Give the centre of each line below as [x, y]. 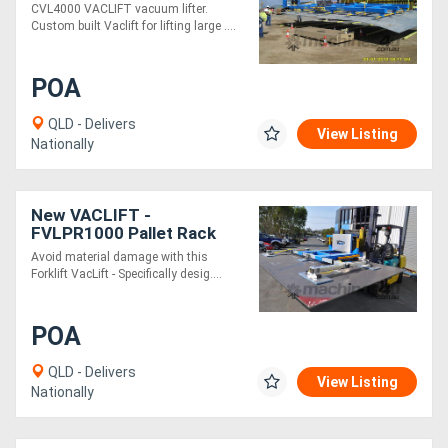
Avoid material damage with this [119, 256]
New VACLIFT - [91, 214]
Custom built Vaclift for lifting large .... [133, 25]
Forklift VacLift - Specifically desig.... [126, 273]
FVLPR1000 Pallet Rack [123, 232]
